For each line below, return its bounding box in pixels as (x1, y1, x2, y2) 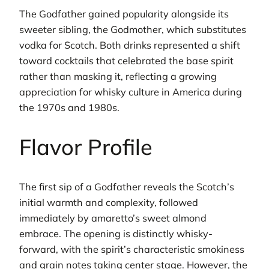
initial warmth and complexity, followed (19, 196, 198, 209)
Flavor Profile (19, 133, 153, 161)
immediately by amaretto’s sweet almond (19, 212, 207, 225)
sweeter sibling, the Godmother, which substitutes (19, 23, 246, 36)
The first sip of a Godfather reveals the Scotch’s (19, 181, 234, 193)
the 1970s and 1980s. (19, 101, 119, 114)
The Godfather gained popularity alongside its (19, 8, 229, 20)
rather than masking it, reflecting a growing (19, 70, 217, 83)
